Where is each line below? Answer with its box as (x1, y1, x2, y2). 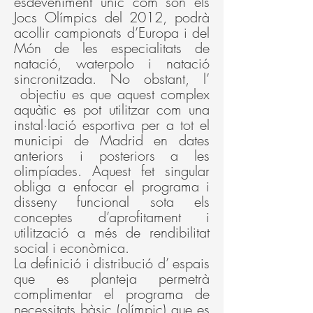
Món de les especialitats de (14, 38, 210, 57)
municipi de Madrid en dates (14, 131, 210, 150)
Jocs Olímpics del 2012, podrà (14, 8, 210, 27)
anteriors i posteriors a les (14, 146, 210, 165)
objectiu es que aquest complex (14, 85, 210, 103)
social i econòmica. (14, 238, 129, 257)
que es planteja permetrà (14, 269, 210, 288)
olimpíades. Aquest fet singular (14, 161, 210, 180)
